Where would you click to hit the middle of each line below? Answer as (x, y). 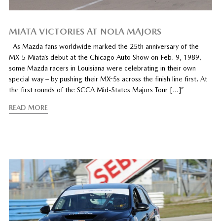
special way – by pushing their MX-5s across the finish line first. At (108, 79)
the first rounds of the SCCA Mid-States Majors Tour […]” (96, 90)
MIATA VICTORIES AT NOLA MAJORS (85, 31)
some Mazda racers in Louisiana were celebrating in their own (102, 68)
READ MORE (28, 107)
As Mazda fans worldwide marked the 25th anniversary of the (104, 46)
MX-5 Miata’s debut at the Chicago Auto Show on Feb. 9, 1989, (105, 57)
